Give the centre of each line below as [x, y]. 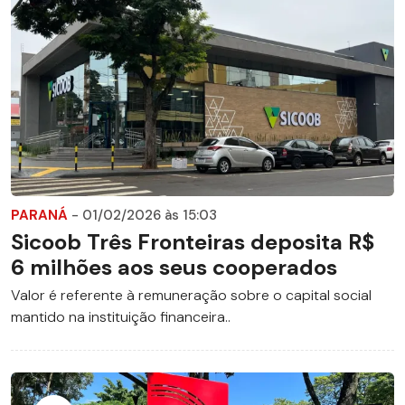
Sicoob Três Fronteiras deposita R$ [193, 242]
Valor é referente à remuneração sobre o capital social [191, 296]
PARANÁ [41, 216]
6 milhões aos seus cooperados [174, 268]
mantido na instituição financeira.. [121, 317]
